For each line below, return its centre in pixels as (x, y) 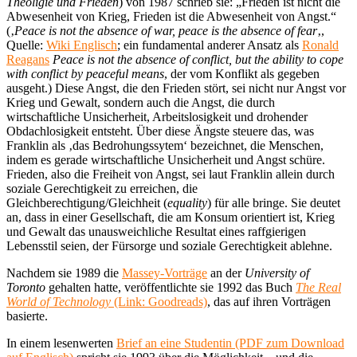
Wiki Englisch (82, 45)
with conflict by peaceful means (85, 73)
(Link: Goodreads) (161, 301)
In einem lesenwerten (61, 343)
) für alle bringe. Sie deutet (274, 202)
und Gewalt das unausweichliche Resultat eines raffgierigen (156, 231)
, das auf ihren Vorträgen (269, 301)
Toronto (26, 287)
